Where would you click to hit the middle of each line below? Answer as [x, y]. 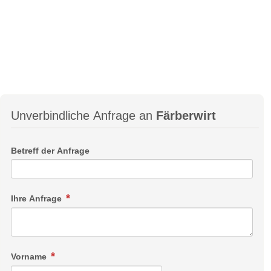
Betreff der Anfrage [50, 150]
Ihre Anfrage [38, 199]
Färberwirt [186, 116]
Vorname [30, 257]
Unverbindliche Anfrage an [83, 116]
